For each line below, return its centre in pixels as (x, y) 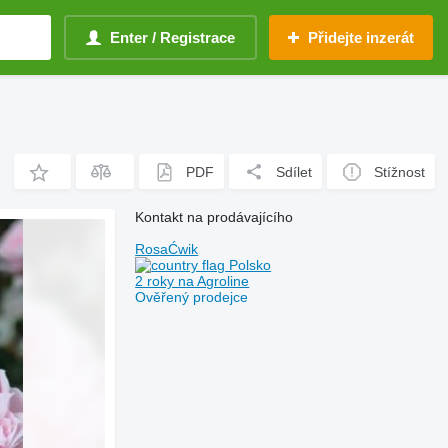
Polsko (248, 265)
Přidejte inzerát (361, 37)
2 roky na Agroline (192, 281)
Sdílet (294, 171)
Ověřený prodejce (192, 297)
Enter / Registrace (172, 37)
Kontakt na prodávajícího (214, 217)
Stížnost (400, 171)
